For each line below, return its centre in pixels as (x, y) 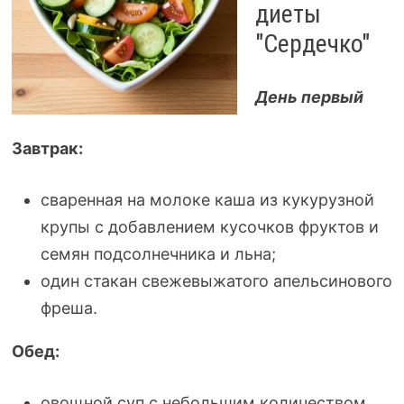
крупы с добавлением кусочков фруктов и (209, 227)
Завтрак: (47, 148)
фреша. (69, 308)
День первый (309, 97)
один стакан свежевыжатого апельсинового (216, 281)
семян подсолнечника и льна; (158, 254)
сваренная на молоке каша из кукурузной (207, 200)
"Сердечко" (312, 44)
